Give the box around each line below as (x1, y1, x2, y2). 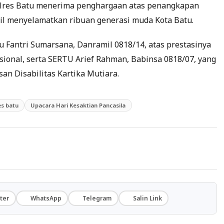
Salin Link (132, 193, 162, 202)
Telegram (82, 193, 112, 202)
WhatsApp (30, 193, 61, 202)
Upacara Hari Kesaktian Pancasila (30, 101, 126, 109)
